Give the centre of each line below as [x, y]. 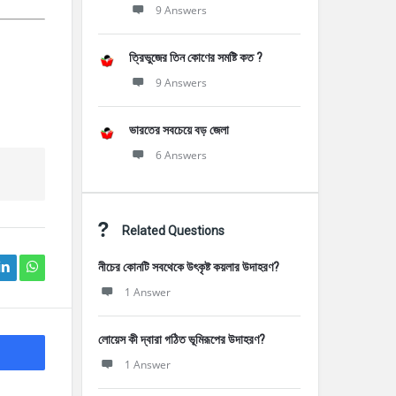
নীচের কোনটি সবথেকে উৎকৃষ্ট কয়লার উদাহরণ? [189, 267]
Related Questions [173, 231]
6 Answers [181, 155]
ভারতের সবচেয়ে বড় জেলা [179, 130]
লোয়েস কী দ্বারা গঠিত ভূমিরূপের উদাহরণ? [182, 339]
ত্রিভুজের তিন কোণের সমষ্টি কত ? [196, 57]
